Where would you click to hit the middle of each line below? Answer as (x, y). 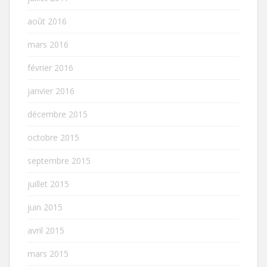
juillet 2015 (48, 184)
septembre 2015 (59, 161)
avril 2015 (46, 231)
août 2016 (47, 21)
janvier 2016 (51, 91)
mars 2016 (48, 45)
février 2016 (50, 68)
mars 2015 (48, 254)
